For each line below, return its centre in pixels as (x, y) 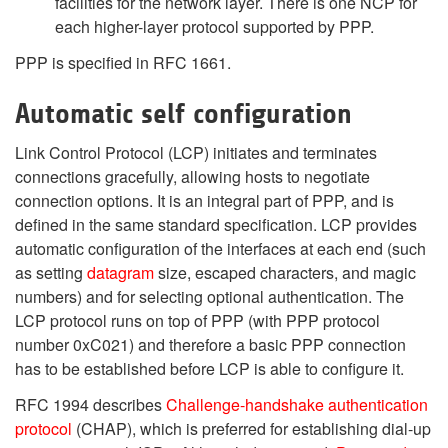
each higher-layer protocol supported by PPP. (214, 26)
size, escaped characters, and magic (285, 272)
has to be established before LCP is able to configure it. (209, 368)
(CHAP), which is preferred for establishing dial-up (251, 428)
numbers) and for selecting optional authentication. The (209, 296)
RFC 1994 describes (90, 404)
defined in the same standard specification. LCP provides (216, 224)
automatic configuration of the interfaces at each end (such (220, 248)
